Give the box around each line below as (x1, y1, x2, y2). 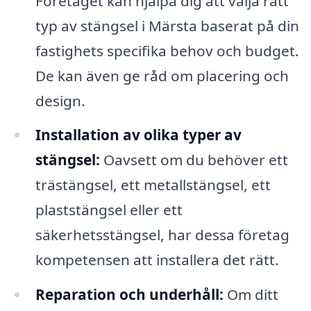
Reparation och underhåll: (35, 285, 224, 305)
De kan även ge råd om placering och (35, 65, 289, 85)
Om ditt (223, 285, 278, 305)
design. (35, 90, 85, 110)
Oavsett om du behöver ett (99, 150, 288, 170)
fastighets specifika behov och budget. (35, 40, 299, 60)
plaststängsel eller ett (35, 200, 183, 220)
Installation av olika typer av (35, 125, 242, 145)
